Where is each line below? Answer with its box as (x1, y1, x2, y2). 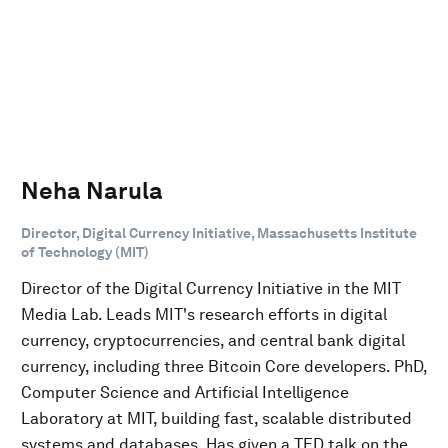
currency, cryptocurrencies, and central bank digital (21, 330, 405, 350)
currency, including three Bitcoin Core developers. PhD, (21, 356, 427, 376)
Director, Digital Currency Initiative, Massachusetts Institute (21, 224, 417, 241)
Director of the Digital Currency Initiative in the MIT (21, 278, 401, 298)
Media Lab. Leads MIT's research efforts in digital (21, 304, 387, 324)
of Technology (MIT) (21, 243, 149, 260)
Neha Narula (21, 175, 163, 205)
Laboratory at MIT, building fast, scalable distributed (21, 408, 412, 428)
